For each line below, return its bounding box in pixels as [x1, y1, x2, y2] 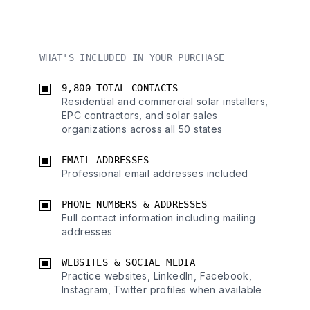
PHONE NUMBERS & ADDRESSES [62, 199, 207, 210]
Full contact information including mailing [62, 212, 256, 224]
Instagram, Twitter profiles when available [62, 284, 262, 295]
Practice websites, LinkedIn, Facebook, [62, 270, 253, 282]
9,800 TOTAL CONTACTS [62, 82, 178, 93]
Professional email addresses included [62, 167, 248, 179]
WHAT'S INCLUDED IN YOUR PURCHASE [39, 52, 225, 63]
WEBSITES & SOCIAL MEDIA [62, 257, 196, 268]
